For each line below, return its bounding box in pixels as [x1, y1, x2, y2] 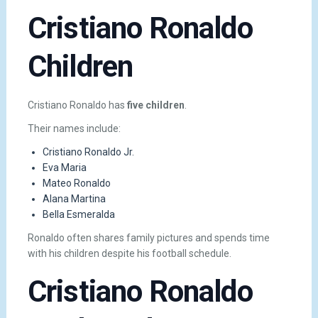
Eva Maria [42, 162, 87, 174]
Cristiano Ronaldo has [27, 99, 127, 111]
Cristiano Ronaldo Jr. [42, 146, 134, 158]
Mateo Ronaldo [42, 177, 111, 190]
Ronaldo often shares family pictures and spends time [27, 232, 270, 244]
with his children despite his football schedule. [27, 248, 231, 260]
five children [126, 99, 185, 111]
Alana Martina [42, 193, 106, 205]
